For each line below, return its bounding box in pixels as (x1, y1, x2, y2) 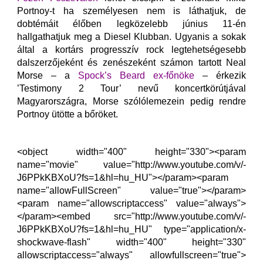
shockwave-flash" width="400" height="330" (17, 237, 246, 247)
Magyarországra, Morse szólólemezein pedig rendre (17, 96, 246, 106)
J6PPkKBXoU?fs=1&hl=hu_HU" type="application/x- (17, 224, 246, 234)
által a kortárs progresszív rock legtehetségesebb (17, 45, 246, 55)
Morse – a (17, 70, 78, 80)
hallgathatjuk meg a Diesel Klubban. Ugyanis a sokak (17, 32, 246, 42)
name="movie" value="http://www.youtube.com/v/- (17, 160, 246, 170)
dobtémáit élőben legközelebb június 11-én (17, 19, 246, 29)
